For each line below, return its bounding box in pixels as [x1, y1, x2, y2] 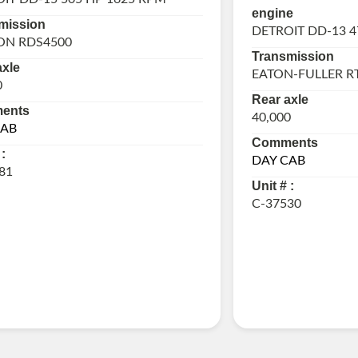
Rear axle [251, 93, 308, 107]
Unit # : [251, 179, 294, 193]
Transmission [251, 50, 334, 64]
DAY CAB [251, 154, 305, 168]
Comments [251, 136, 318, 150]
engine [251, 6, 293, 21]
